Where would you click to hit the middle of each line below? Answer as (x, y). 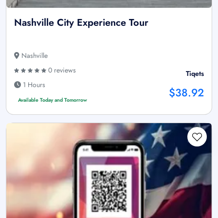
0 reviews (61, 70)
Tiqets (195, 74)
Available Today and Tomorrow (52, 100)
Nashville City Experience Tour (81, 23)
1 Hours (33, 85)
